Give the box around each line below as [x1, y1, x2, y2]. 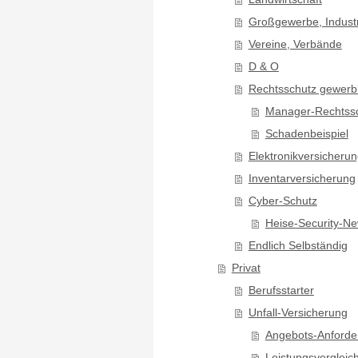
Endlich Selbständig [248, 239, 348, 252]
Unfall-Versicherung [248, 306, 348, 319]
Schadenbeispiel [265, 127, 348, 140]
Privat [231, 261, 261, 274]
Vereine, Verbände [248, 38, 342, 50]
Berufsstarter [248, 284, 314, 296]
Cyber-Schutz [248, 194, 317, 207]
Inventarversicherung [248, 172, 356, 185]
